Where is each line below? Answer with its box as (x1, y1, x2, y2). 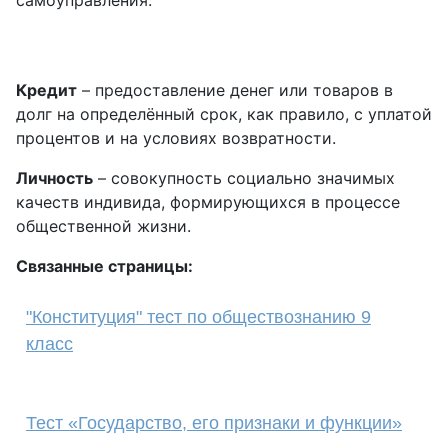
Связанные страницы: (16, 256, 193, 276)
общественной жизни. (16, 216, 191, 236)
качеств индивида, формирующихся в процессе (16, 192, 400, 212)
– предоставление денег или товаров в (77, 80, 393, 100)
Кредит (16, 80, 77, 100)
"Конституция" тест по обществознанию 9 (26, 307, 371, 327)
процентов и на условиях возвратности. (16, 128, 336, 148)
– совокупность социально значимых (93, 168, 395, 188)
